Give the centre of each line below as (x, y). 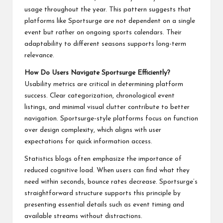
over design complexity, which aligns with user (93, 130)
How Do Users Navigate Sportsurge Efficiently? (97, 73)
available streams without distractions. (83, 216)
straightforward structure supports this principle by (103, 193)
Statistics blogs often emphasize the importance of (103, 159)
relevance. (39, 55)
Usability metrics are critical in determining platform (104, 84)
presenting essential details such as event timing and (104, 205)
